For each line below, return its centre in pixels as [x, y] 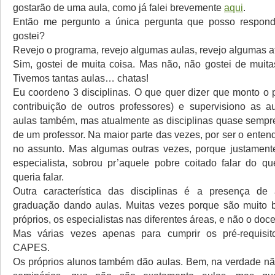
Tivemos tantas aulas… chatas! [81, 78]
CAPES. [31, 247]
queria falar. [38, 177]
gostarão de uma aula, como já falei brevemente [118, 7]
